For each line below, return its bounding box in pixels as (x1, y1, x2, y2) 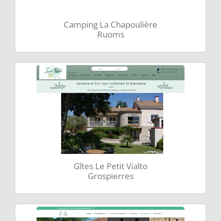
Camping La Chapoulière (64, 18, 157, 30)
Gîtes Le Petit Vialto (74, 160, 147, 172)
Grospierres (87, 170, 134, 182)
